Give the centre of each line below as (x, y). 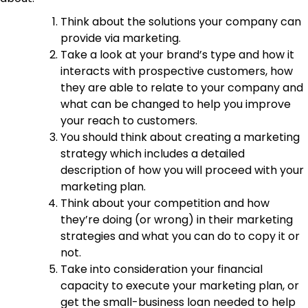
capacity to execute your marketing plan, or (180, 285)
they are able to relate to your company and (182, 87)
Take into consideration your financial (162, 269)
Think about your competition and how (165, 203)
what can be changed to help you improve (176, 104)
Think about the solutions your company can (181, 21)
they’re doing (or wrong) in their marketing (177, 219)
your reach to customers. (129, 120)
